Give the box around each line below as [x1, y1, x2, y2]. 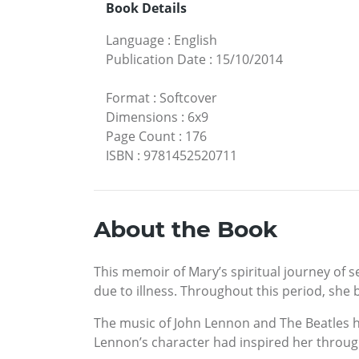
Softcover [159, 88, 217, 107]
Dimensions [106, 107, 178, 126]
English [174, 30, 217, 49]
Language [106, 30, 164, 49]
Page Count [106, 127, 175, 145]
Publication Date [106, 50, 206, 68]
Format [106, 88, 150, 107]
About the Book [94, 215, 277, 243]
